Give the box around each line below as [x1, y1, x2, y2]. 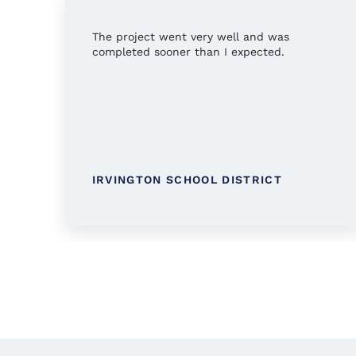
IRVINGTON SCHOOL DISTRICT [91, 173, 282, 187]
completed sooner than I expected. [91, 45, 284, 59]
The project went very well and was [91, 30, 289, 44]
